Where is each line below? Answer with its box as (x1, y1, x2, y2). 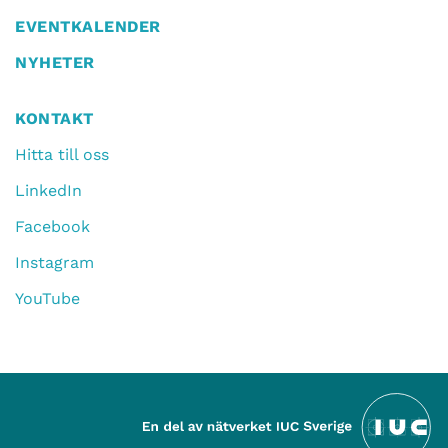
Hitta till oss (15, 145, 109, 165)
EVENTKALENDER (15, 17, 161, 37)
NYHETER (15, 53, 95, 73)
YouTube (15, 289, 80, 309)
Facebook (15, 217, 90, 237)
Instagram (15, 253, 94, 273)
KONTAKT (15, 109, 94, 129)
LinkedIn (15, 181, 82, 201)
